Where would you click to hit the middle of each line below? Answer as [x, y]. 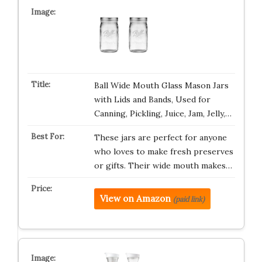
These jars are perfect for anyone [160, 137]
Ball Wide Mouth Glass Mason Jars [161, 85]
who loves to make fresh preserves [163, 151]
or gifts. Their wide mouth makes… [163, 166]
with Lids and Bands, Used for [152, 99]
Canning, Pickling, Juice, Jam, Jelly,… [163, 113]
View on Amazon [135, 199]
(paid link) [189, 199]
